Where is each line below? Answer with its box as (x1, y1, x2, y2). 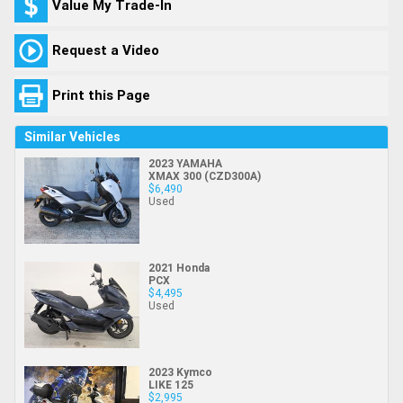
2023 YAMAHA (148, 156, 222, 170)
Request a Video (52, 41, 159, 59)
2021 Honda (148, 260, 210, 274)
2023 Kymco (148, 365, 212, 380)
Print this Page (52, 86, 150, 104)
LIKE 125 (148, 378, 193, 392)
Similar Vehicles (24, 128, 121, 145)
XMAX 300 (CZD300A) (148, 168, 261, 183)
